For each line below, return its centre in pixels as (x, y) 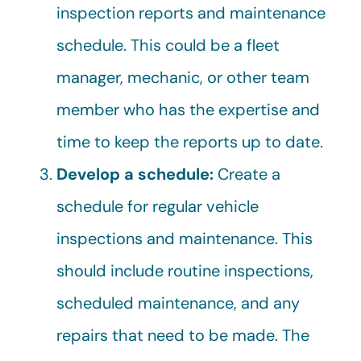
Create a (249, 174)
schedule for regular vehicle (158, 207)
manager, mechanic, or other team (183, 78)
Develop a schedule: (137, 174)
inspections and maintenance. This (185, 239)
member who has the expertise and (188, 110)
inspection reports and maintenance (191, 13)
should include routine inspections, (185, 271)
